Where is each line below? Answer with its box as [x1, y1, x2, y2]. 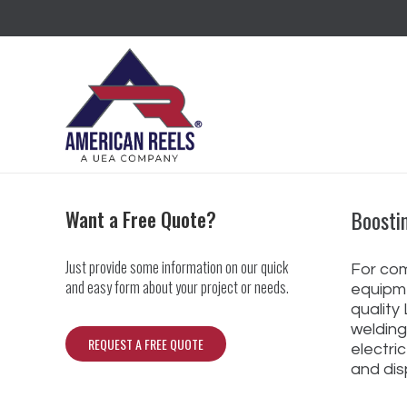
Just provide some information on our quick [65, 256, 288, 278]
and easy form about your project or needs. [65, 276, 289, 298]
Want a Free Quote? [65, 204, 216, 233]
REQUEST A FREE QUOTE [88, 333, 204, 353]
